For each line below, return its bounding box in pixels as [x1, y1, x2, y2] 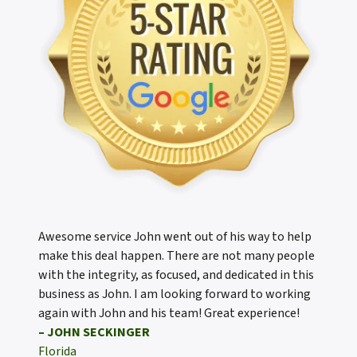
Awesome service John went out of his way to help [38, 228, 312, 246]
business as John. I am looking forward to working [38, 285, 311, 304]
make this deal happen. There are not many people [38, 247, 315, 265]
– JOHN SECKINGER [38, 324, 150, 342]
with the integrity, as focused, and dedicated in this [38, 266, 314, 284]
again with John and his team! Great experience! [38, 304, 300, 323]
